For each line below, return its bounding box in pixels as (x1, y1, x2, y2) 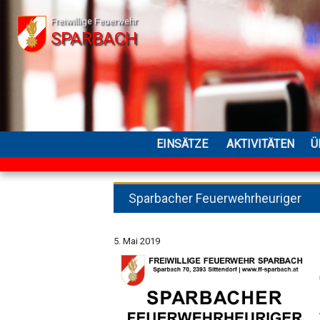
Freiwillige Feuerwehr (51, 15, 138, 26)
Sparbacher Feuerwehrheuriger (129, 191, 302, 206)
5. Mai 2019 (114, 236, 160, 247)
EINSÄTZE (156, 137, 209, 151)
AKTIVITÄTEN (226, 137, 295, 151)
